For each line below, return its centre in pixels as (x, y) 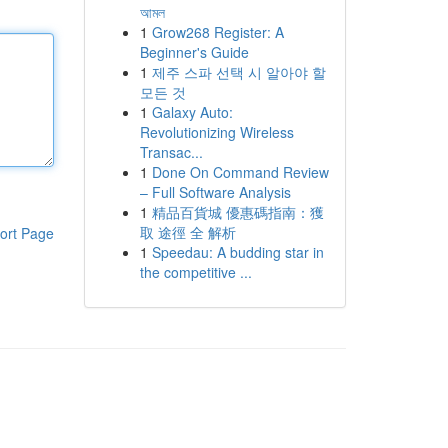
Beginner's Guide (194, 52)
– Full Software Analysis (215, 192)
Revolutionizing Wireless (216, 132)
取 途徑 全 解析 (187, 232)
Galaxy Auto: (192, 112)
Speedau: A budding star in (237, 252)
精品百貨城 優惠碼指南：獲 (237, 212)
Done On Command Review (240, 172)
